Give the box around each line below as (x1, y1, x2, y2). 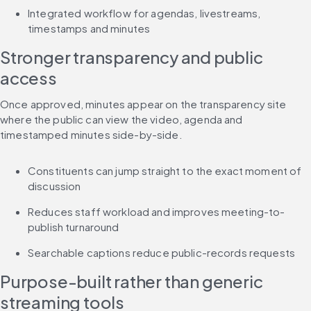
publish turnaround (28, 220, 119, 234)
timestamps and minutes (28, 22, 151, 35)
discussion (28, 179, 81, 193)
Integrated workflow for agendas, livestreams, (28, 6, 261, 20)
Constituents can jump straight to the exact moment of (28, 164, 302, 178)
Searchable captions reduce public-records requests (28, 246, 296, 260)
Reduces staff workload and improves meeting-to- (28, 205, 285, 219)
